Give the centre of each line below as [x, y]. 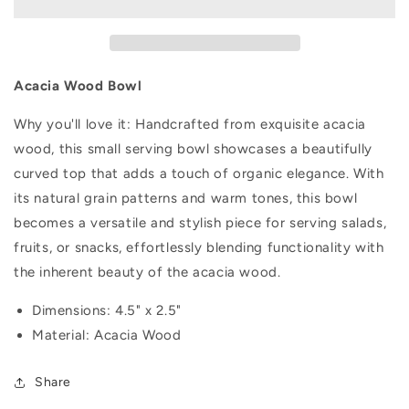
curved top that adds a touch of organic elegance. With [199, 173]
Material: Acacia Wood [109, 335]
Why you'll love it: [74, 124]
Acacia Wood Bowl [78, 86]
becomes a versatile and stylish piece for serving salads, [200, 223]
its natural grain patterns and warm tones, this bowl [186, 198]
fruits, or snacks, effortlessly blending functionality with [199, 247]
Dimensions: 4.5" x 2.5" [107, 310]
